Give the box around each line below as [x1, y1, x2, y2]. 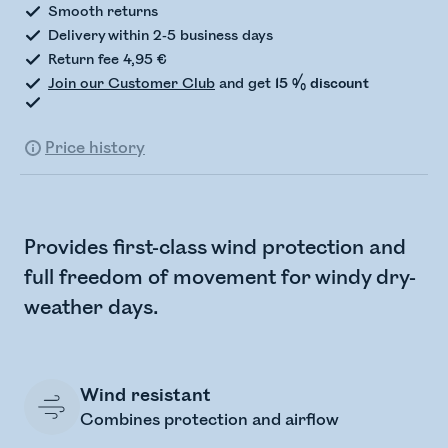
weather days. [24, 295, 159, 320]
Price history [45, 138, 145, 158]
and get [215, 75, 275, 92]
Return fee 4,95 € [48, 51, 167, 68]
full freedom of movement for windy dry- [24, 265, 416, 290]
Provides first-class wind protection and [24, 235, 406, 260]
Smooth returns [48, 3, 158, 20]
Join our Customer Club [48, 75, 215, 92]
